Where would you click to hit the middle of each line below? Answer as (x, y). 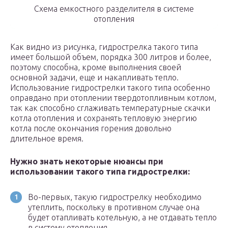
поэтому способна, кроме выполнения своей (96, 67)
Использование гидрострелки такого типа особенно (110, 88)
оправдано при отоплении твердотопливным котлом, (113, 98)
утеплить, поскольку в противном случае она (114, 207)
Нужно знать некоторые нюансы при (87, 162)
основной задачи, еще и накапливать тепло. (94, 78)
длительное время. (47, 139)
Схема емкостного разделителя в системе (114, 9)
